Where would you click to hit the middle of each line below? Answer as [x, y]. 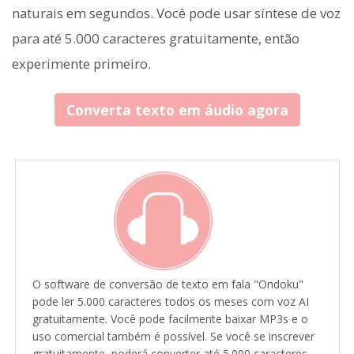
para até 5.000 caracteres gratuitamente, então [156, 39]
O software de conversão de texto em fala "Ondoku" [168, 284]
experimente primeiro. [81, 64]
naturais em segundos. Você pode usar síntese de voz [176, 13]
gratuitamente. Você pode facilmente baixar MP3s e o [170, 319]
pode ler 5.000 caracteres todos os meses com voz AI [170, 302]
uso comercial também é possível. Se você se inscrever [173, 337]
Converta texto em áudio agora [177, 110]
